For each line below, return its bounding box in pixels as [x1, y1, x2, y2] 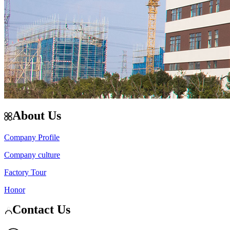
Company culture [4, 150, 60, 160]
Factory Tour [4, 168, 46, 177]
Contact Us [12, 203, 70, 217]
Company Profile [4, 133, 60, 142]
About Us [12, 109, 61, 123]
